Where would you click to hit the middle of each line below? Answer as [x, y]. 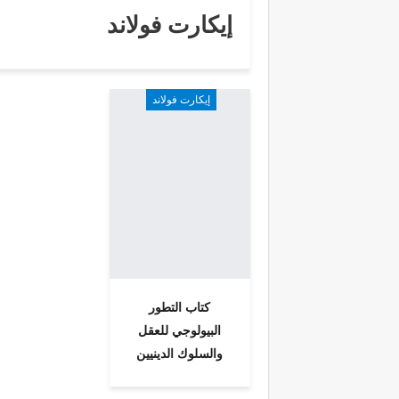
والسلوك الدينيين [180, 354]
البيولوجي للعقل [180, 330]
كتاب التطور [180, 307]
